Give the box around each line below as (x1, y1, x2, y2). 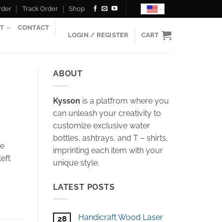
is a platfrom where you (82, 96, 169, 106)
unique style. (53, 158, 99, 167)
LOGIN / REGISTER (67, 31, 129, 39)
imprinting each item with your (53, 145, 163, 155)
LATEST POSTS (53, 182, 115, 192)
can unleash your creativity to (53, 108, 161, 118)
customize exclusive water (53, 120, 150, 130)
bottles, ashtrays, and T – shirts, (53, 133, 168, 143)
